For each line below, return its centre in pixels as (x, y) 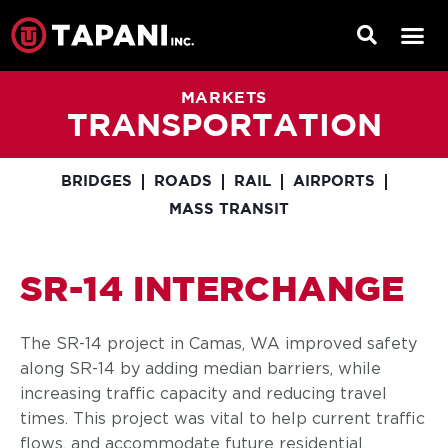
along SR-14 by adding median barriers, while (200, 369)
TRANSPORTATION (224, 127)
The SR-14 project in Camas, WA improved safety (218, 344)
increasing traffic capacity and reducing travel (203, 394)
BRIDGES (96, 181)
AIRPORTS (334, 181)
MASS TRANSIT (229, 209)
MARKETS (224, 98)
